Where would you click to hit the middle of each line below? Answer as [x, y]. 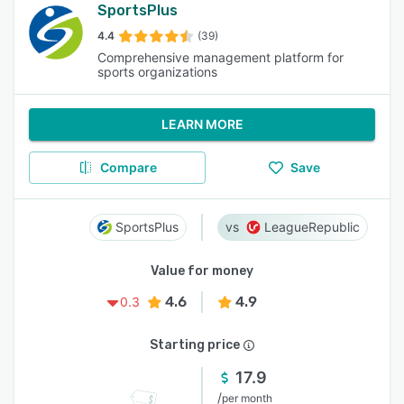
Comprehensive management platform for [220, 57]
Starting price [195, 345]
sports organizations [157, 72]
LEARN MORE [202, 124]
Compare [128, 167]
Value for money [202, 271]
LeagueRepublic [312, 227]
